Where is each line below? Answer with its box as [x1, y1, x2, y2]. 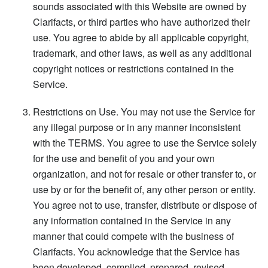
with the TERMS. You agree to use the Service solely [33, 135, 257, 150]
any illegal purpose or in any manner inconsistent [33, 120, 240, 134]
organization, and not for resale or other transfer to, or [33, 166, 256, 181]
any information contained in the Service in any [33, 213, 231, 227]
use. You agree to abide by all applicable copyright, [33, 30, 249, 44]
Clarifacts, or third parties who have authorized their [33, 14, 250, 29]
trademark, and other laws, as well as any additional [33, 45, 252, 60]
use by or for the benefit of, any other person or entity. [33, 182, 255, 196]
